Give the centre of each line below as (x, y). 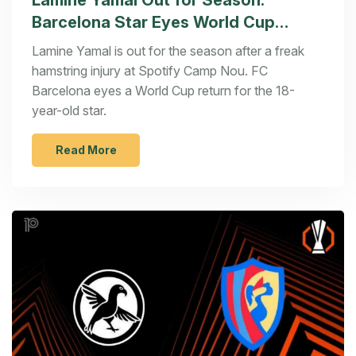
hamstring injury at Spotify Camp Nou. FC (150, 71)
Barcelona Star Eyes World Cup (153, 23)
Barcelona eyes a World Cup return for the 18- (163, 91)
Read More (86, 150)
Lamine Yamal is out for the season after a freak (168, 51)
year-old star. (69, 111)
